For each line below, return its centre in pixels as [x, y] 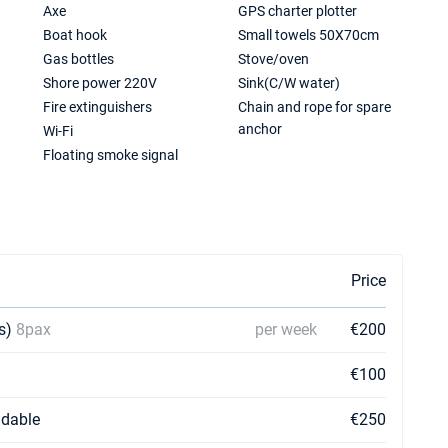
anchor [260, 129]
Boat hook [75, 35]
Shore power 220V [100, 83]
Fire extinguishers [98, 107]
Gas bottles [79, 59]
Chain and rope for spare [315, 107]
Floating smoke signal [111, 155]
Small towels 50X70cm [309, 35]
